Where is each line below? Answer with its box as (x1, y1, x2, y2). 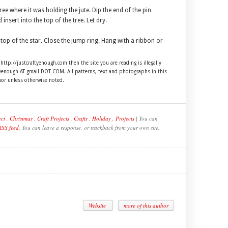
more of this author (123, 202, 168, 209)
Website (88, 202, 107, 209)
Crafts (74, 115, 88, 122)
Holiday (92, 115, 111, 122)
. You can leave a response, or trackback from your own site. (19, 124, 160, 131)
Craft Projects (37, 115, 69, 122)
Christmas (10, 115, 33, 122)
